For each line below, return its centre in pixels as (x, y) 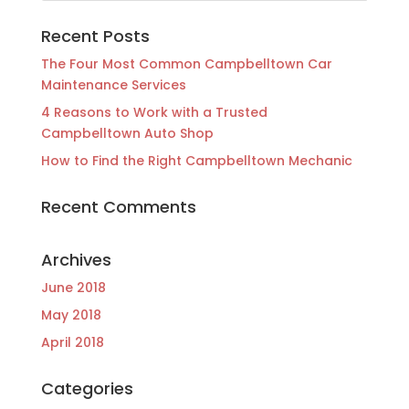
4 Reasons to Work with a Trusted (154, 113)
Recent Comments (118, 207)
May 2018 (71, 315)
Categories (87, 389)
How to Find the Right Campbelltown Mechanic (196, 161)
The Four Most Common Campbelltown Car (186, 64)
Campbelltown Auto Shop (127, 134)
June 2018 (73, 288)
